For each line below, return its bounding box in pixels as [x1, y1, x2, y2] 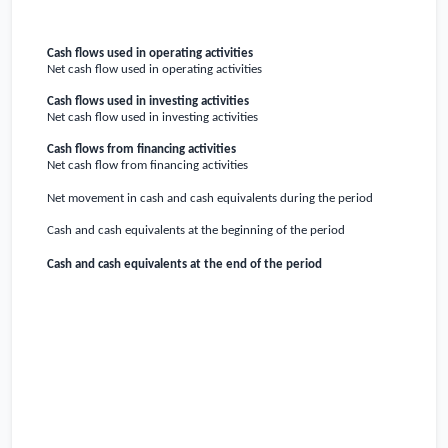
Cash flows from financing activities [47, 142, 237, 156]
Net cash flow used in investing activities [47, 110, 259, 124]
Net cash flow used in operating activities [47, 62, 263, 76]
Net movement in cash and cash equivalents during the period [47, 191, 374, 205]
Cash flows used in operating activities [47, 46, 254, 60]
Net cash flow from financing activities [47, 158, 249, 172]
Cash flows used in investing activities [47, 94, 250, 108]
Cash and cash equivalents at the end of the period [47, 257, 323, 271]
